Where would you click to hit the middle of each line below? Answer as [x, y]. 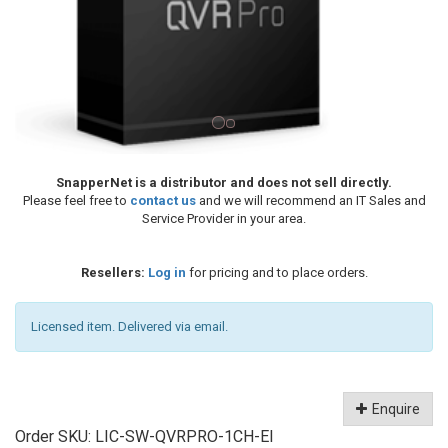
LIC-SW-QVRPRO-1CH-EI [184, 436]
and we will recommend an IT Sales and [310, 200]
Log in [166, 272]
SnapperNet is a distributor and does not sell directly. [224, 182]
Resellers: [112, 272]
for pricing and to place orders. [276, 272]
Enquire [396, 408]
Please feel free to [76, 200]
